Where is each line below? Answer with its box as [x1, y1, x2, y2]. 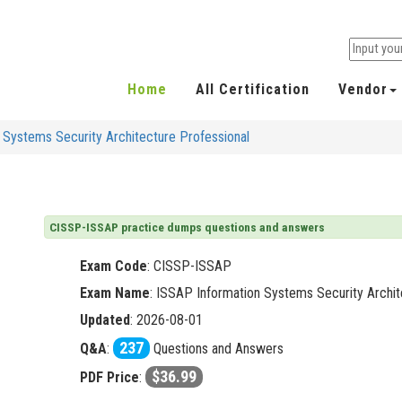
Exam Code [80, 258, 147, 275]
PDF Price [80, 369, 139, 387]
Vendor [338, 81, 388, 99]
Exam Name [80, 284, 150, 302]
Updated [80, 311, 130, 329]
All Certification [196, 81, 310, 99]
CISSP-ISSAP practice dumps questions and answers [49, 220, 325, 235]
